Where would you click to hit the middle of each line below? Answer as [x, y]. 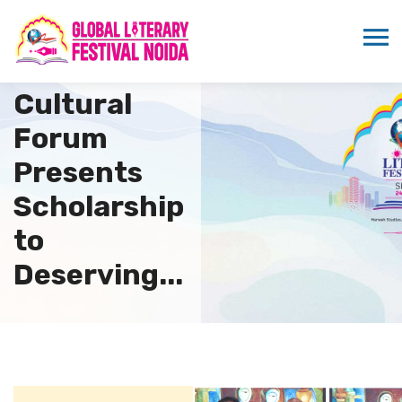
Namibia [71, 70]
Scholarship [99, 206]
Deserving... [98, 274]
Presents [78, 172]
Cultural [73, 104]
